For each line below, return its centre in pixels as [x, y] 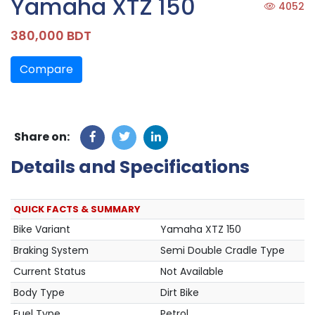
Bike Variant [42, 230]
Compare [46, 70]
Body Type [39, 293]
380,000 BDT [51, 36]
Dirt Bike [180, 293]
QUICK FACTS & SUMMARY [77, 210]
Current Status [50, 272]
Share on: [42, 137]
